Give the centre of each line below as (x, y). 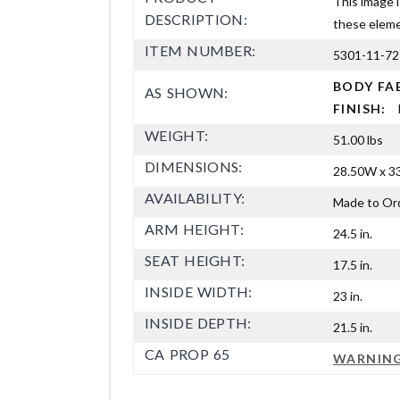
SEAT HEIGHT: (195, 260)
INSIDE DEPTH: (198, 322)
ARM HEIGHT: (195, 229)
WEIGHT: (177, 135)
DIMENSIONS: (194, 166)
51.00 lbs (358, 139)
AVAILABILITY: (195, 197)
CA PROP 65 (187, 354)
